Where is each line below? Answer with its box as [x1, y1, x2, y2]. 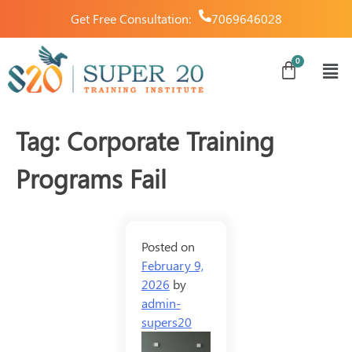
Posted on [141, 238, 195, 255]
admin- [141, 295, 181, 312]
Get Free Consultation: [70, 10, 191, 27]
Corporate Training [67, 123, 274, 158]
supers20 [141, 313, 192, 331]
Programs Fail [16, 161, 167, 196]
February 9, [141, 257, 203, 274]
